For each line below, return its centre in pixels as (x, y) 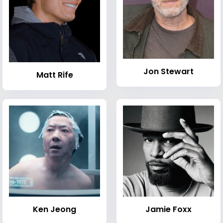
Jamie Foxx (168, 209)
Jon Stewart (168, 72)
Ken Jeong (55, 209)
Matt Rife (55, 75)
